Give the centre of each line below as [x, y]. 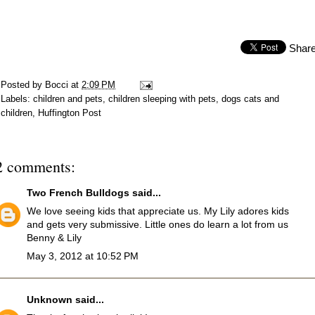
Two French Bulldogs [78, 193]
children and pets [68, 99]
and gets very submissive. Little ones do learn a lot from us [157, 225]
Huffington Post [70, 114]
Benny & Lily [54, 238]
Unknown [50, 300]
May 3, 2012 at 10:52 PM [83, 256]
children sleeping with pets [162, 99]
